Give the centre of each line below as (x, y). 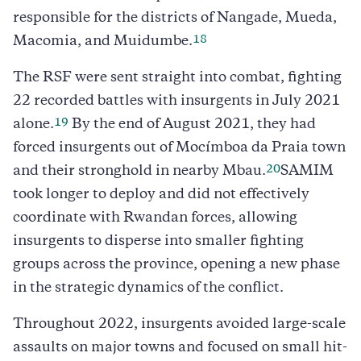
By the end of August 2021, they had (192, 124)
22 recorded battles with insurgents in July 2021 (176, 101)
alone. (33, 124)
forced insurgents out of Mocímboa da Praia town (179, 148)
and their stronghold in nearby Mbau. (139, 171)
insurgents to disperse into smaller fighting (158, 241)
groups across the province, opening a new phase (176, 265)
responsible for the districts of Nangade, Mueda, (175, 18)
